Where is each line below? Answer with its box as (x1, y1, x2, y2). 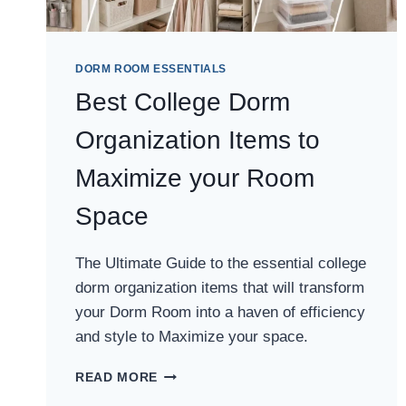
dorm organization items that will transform (75, 279, 364, 297)
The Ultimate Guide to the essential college (75, 255, 366, 273)
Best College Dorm (75, 88, 290, 117)
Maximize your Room (75, 164, 314, 193)
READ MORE (75, 371, 159, 385)
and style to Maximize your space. (75, 328, 308, 346)
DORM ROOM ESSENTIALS (75, 63, 227, 76)
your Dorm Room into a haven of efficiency (75, 304, 365, 322)
